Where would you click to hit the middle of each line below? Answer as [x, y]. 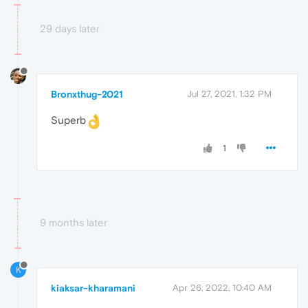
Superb [68, 120]
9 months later [74, 222]
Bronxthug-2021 [87, 95]
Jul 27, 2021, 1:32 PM [229, 94]
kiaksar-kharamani [93, 288]
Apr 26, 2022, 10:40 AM [222, 287]
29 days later [70, 29]
